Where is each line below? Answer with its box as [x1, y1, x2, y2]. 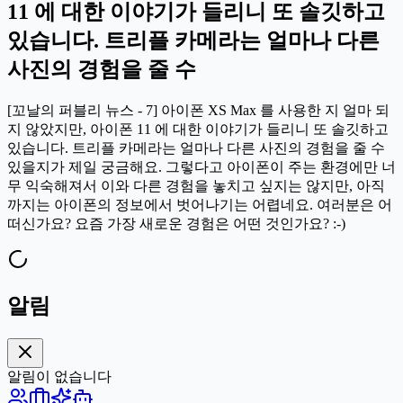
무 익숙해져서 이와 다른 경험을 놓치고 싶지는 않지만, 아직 [7, 177, 385, 193]
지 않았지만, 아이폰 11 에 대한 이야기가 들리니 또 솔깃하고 [7, 121, 389, 137]
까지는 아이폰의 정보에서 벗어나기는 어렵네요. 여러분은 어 [7, 196, 392, 212]
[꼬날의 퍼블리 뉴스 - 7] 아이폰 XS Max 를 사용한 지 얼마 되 [7, 102, 390, 118]
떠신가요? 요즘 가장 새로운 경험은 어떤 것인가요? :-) [7, 215, 345, 231]
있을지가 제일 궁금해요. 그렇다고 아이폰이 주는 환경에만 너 [7, 158, 396, 175]
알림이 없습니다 [7, 368, 112, 384]
